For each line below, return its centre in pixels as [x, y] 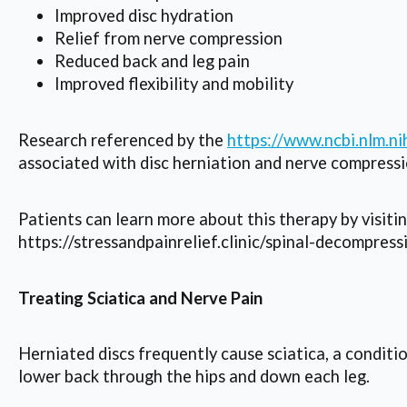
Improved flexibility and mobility [174, 84]
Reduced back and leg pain [152, 61]
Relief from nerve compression [169, 39]
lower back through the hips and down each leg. [194, 377]
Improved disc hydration [144, 16]
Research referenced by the [123, 139]
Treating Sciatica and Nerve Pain [140, 298]
